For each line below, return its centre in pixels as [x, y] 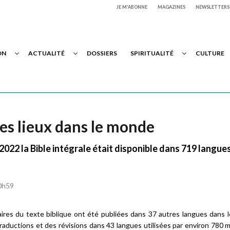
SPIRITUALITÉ [152, 53]
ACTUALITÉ [46, 53]
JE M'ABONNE [132, 7]
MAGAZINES [171, 7]
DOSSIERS [102, 53]
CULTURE [210, 53]
